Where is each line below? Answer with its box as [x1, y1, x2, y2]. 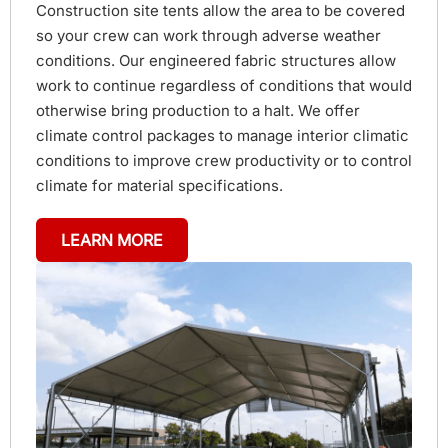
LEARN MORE [61, 229, 163, 250]
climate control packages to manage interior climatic [36, 125, 409, 145]
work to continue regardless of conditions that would [36, 75, 412, 95]
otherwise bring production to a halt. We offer [36, 100, 360, 120]
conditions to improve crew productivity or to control [36, 150, 412, 170]
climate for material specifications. [36, 175, 283, 195]
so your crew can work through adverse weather [36, 25, 381, 45]
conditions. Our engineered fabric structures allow [36, 50, 396, 70]
